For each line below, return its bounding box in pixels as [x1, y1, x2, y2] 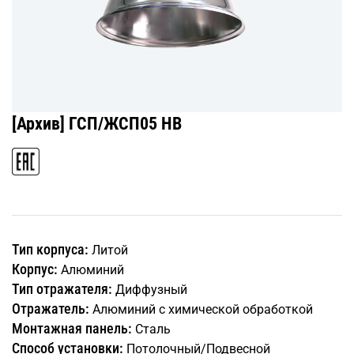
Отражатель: [12, 300, 89, 318]
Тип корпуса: [12, 241, 88, 258]
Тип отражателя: [12, 281, 112, 298]
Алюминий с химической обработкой [89, 302, 313, 318]
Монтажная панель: [12, 320, 132, 337]
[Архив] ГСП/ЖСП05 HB [12, 114, 182, 134]
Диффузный [112, 282, 187, 298]
